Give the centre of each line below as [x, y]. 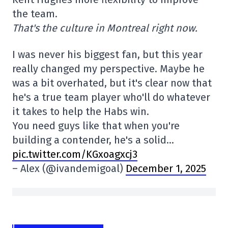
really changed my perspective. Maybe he [108, 69]
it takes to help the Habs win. [81, 112]
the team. [35, 14]
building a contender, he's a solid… [93, 140]
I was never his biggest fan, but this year [107, 55]
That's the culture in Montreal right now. [105, 28]
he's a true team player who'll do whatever [111, 97]
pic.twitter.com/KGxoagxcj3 [75, 154]
